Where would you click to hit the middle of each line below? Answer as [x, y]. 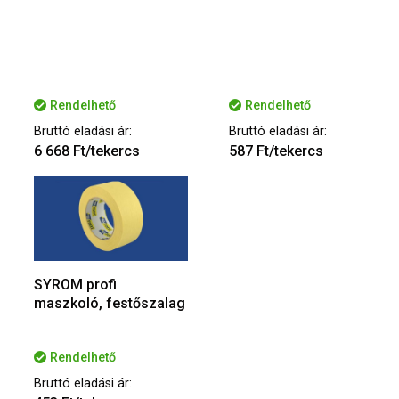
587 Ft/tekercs [276, 151]
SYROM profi [75, 285]
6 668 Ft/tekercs [87, 151]
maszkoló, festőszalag [110, 304]
